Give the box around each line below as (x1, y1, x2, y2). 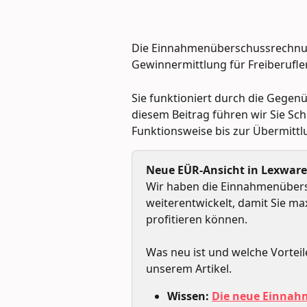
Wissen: (167, 288, 212, 304)
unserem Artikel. (146, 261, 232, 277)
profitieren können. (146, 211, 247, 227)
